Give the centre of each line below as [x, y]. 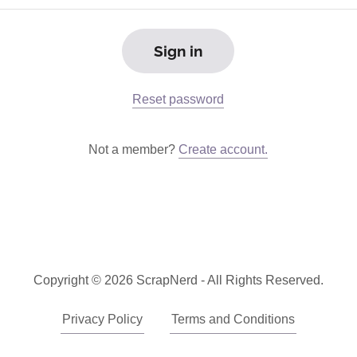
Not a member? [132, 149]
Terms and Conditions [233, 319]
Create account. [224, 149]
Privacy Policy [102, 319]
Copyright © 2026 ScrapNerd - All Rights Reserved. [178, 280]
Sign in [178, 51]
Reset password [178, 99]
